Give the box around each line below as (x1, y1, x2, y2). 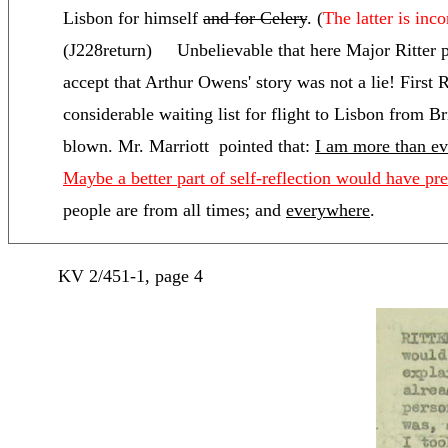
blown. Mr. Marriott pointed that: (63, 136, 315, 156)
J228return (69, 40, 146, 60)
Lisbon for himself (63, 8, 203, 28)
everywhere (286, 200, 370, 220)
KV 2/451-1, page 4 (58, 266, 203, 286)
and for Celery (203, 8, 307, 28)
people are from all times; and (63, 200, 286, 220)
